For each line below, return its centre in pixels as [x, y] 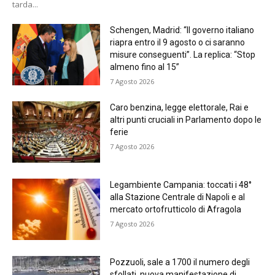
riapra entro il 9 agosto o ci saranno [177, 43]
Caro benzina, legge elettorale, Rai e [179, 108]
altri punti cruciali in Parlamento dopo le [185, 120]
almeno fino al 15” [144, 67]
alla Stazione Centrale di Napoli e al [177, 197]
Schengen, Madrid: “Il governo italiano [182, 30]
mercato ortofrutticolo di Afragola [175, 210]
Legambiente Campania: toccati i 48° [180, 185]
